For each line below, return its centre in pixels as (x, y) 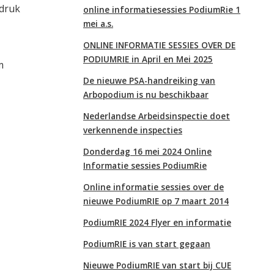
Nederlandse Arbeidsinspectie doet (157, 116)
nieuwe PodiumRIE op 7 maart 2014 (156, 201)
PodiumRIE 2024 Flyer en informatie (157, 222)
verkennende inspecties (133, 130)
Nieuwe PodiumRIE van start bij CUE (157, 265)
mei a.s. (98, 24)
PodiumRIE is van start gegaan (147, 244)
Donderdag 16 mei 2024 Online (147, 151)
